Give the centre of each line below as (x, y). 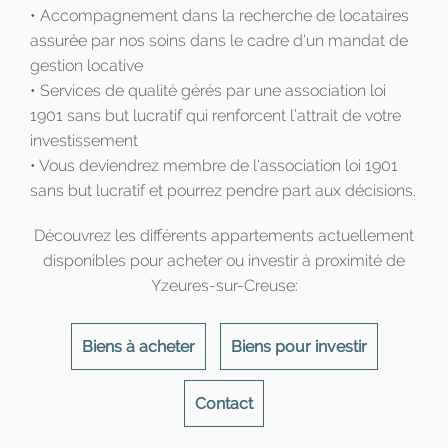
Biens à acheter (138, 347)
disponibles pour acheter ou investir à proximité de (224, 261)
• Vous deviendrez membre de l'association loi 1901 (214, 166)
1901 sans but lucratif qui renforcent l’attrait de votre (215, 116)
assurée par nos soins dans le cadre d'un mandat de (219, 41)
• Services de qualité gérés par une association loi (208, 91)
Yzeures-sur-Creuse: (224, 286)
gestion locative (86, 66)
